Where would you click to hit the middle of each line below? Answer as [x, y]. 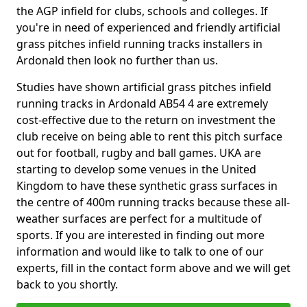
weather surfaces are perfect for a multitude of [139, 219]
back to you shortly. [69, 284]
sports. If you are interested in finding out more [140, 235]
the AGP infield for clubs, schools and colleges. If [142, 11]
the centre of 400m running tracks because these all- [153, 202]
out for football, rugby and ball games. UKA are [139, 153]
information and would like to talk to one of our [140, 251]
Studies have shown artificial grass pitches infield [144, 87]
